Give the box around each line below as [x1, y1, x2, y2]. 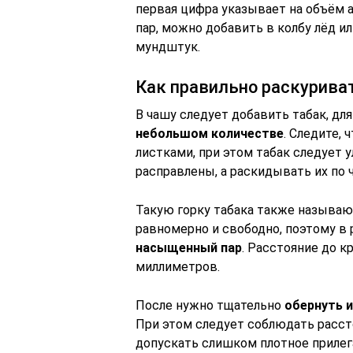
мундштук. [136, 39, 200, 54]
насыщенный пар [136, 240, 242, 255]
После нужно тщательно [136, 298, 284, 313]
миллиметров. [136, 259, 220, 274]
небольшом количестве [136, 126, 284, 141]
